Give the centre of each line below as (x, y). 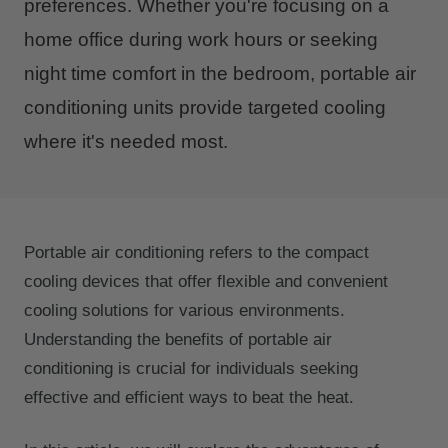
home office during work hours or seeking (201, 40)
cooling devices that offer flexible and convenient (206, 282)
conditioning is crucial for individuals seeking (191, 369)
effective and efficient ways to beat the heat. (189, 398)
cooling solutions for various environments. (184, 311)
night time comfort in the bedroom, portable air (220, 74)
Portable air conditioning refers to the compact (196, 253)
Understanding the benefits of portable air (178, 340)
